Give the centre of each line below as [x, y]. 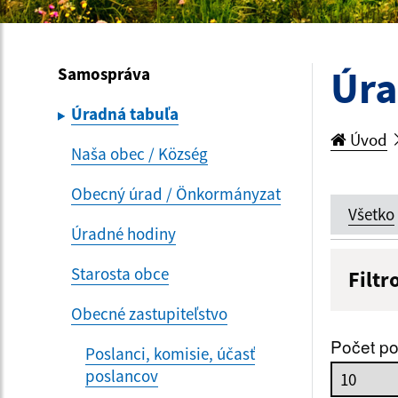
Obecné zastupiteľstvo [149, 313]
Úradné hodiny [123, 233]
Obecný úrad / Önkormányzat [176, 193]
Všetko [371, 214]
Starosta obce [120, 273]
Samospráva [104, 73]
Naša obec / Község [139, 153]
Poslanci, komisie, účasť [170, 353]
